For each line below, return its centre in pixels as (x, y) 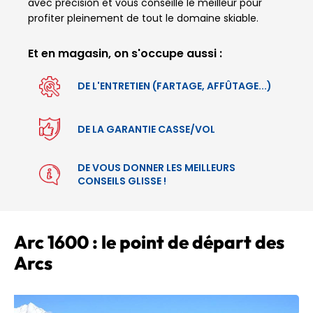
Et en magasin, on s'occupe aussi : (125, 54)
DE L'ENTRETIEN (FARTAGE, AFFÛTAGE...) (175, 86)
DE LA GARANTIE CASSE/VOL (146, 129)
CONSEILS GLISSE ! (122, 181)
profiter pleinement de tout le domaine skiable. (143, 19)
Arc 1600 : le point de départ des (149, 242)
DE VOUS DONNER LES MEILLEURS (156, 168)
